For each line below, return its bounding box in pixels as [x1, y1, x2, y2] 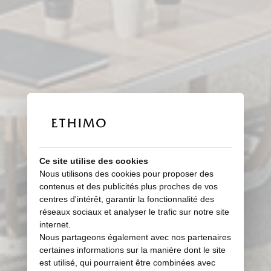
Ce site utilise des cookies [39, 155, 148, 166]
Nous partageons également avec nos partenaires [39, 232, 231, 242]
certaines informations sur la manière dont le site [39, 244, 226, 255]
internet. [39, 219, 71, 229]
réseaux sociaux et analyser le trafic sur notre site [39, 206, 229, 217]
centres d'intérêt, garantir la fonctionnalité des [39, 194, 214, 204]
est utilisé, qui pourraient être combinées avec [39, 257, 215, 267]
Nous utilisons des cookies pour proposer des [39, 168, 214, 178]
